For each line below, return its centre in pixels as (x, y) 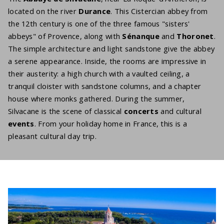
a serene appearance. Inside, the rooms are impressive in (107, 61)
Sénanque (141, 36)
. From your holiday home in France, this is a (111, 124)
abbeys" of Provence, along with (65, 36)
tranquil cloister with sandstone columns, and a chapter (105, 86)
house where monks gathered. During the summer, (96, 99)
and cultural (181, 111)
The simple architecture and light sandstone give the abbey (111, 49)
